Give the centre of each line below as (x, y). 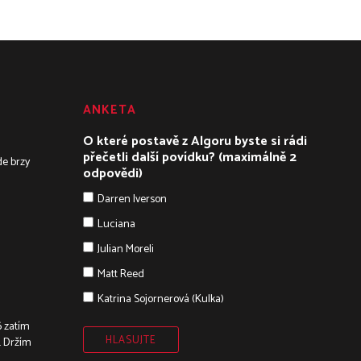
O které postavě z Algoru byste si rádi (195, 141)
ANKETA (110, 110)
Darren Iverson (132, 199)
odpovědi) (113, 173)
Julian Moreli (126, 249)
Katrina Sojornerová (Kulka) (161, 299)
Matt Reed (121, 274)
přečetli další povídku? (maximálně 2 (190, 157)
